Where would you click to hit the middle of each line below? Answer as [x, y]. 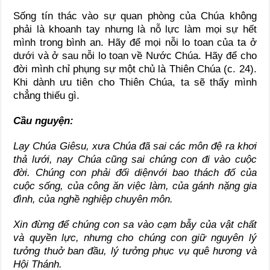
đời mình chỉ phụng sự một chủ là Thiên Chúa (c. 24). [135, 69]
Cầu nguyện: [44, 121]
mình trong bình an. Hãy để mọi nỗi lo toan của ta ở [135, 43]
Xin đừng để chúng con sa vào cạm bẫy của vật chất [135, 225]
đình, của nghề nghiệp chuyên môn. [93, 199]
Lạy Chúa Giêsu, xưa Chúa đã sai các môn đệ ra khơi [135, 146]
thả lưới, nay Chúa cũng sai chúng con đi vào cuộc [135, 160]
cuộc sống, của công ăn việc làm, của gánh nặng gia [135, 186]
